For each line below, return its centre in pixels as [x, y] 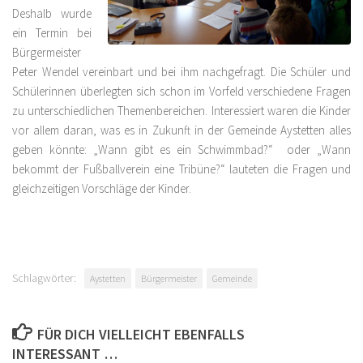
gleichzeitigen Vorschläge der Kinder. [102, 188]
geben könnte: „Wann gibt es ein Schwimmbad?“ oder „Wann [181, 149]
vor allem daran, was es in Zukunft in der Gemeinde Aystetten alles [181, 130]
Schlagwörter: [44, 278]
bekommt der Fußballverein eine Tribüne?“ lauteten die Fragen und [181, 169]
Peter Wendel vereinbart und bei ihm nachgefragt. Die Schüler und [181, 72]
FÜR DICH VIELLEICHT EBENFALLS [141, 334]
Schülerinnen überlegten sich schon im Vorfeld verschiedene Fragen [181, 91]
